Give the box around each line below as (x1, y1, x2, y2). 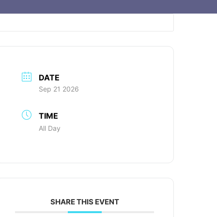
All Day (39, 124, 61, 132)
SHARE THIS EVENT (50, 197, 119, 206)
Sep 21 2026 (39, 84, 79, 93)
